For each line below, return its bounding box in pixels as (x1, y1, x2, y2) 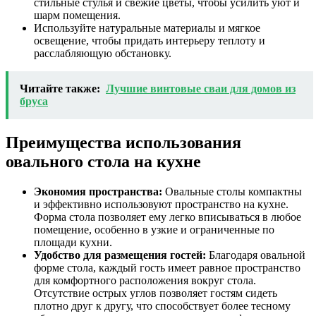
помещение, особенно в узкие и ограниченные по (34, 223, 274, 236)
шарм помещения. (34, 8, 121, 21)
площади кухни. (34, 236, 112, 248)
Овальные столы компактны (162, 185, 302, 197)
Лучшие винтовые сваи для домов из (106, 82, 296, 95)
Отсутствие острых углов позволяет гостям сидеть (34, 286, 277, 299)
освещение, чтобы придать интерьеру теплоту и (34, 34, 265, 47)
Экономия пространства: (34, 185, 162, 197)
